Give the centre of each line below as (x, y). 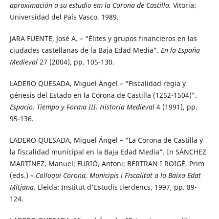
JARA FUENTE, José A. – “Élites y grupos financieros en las (103, 39)
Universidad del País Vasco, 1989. (64, 17)
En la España (180, 50)
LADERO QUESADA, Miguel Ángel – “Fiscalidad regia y (98, 84)
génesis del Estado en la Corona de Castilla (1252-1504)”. (103, 95)
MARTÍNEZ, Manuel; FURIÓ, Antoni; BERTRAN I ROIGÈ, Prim (107, 164)
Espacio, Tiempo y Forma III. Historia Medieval (82, 107)
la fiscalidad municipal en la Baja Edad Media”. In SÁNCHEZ (108, 152)
